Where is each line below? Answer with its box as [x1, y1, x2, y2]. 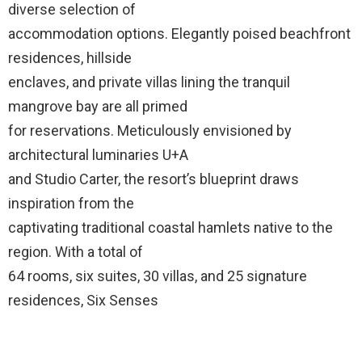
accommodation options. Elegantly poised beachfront [8, 25, 351, 42]
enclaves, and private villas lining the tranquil [8, 74, 290, 90]
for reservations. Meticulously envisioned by [8, 122, 292, 139]
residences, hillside [8, 49, 132, 66]
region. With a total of [8, 243, 143, 260]
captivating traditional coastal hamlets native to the [8, 219, 333, 236]
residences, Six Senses [8, 292, 158, 309]
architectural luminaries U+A [8, 146, 188, 163]
